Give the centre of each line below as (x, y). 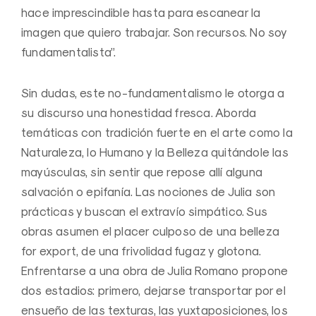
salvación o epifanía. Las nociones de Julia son (148, 192)
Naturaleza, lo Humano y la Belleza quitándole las (155, 152)
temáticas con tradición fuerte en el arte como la (157, 132)
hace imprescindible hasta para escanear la (141, 12)
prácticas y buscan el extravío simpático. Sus (145, 211)
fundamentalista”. (69, 52)
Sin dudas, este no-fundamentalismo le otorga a (153, 93)
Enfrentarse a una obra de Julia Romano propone (155, 271)
